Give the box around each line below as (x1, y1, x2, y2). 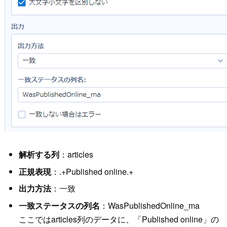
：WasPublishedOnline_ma (99, 199, 200, 211)
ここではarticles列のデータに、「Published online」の (18, 213, 219, 225)
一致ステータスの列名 (18, 199, 100, 211)
